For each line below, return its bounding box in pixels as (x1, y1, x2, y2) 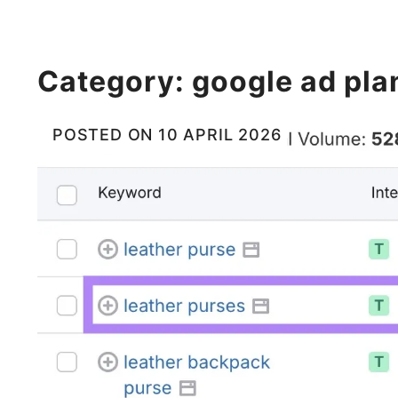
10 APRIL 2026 (158, 124, 282, 144)
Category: (37, 63, 192, 99)
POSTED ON (52, 124, 159, 144)
